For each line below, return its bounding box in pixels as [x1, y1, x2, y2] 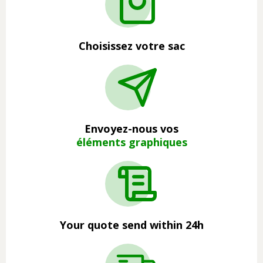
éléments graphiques [76, 134, 187, 149]
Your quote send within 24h [59, 217, 204, 232]
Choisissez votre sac [78, 38, 185, 53]
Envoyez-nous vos [85, 121, 178, 136]
